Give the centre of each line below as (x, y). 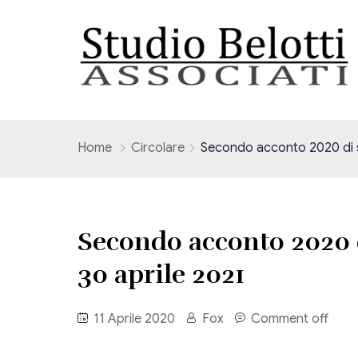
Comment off (290, 319)
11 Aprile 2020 (133, 319)
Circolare (158, 148)
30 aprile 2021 (161, 274)
